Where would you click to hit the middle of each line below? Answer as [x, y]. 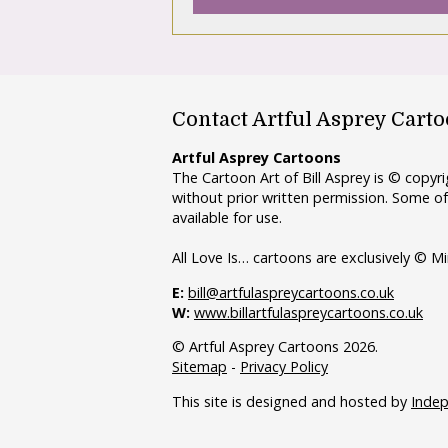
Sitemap [199, 367]
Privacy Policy [284, 367]
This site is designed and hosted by [291, 401]
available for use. [227, 218]
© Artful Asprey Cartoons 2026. [275, 347]
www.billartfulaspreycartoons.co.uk [308, 312]
